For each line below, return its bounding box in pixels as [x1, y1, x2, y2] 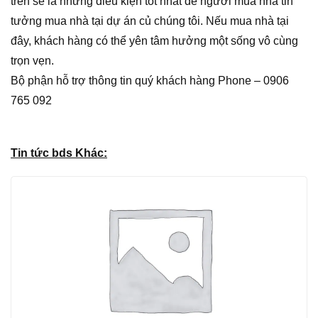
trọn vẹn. [11, 54, 54, 67]
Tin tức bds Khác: [11, 146, 107, 159]
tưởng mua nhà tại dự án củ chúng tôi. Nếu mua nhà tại [11, 14, 289, 27]
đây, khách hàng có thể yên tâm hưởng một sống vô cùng [11, 34, 298, 47]
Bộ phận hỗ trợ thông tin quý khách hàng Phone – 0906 [11, 74, 289, 87]
